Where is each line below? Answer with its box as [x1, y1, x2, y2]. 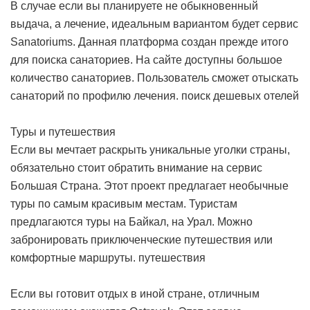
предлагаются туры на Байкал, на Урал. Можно [10, 216, 253, 228]
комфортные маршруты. [10, 252, 138, 264]
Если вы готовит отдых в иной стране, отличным [10, 288, 259, 300]
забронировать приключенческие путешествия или [10, 234, 273, 246]
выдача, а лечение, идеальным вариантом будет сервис [10, 18, 298, 30]
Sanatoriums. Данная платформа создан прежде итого [10, 36, 289, 48]
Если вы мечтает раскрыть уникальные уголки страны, [10, 144, 290, 156]
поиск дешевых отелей [181, 90, 299, 102]
